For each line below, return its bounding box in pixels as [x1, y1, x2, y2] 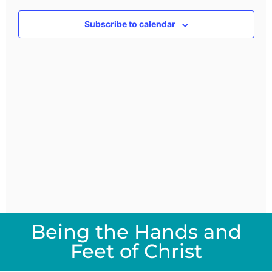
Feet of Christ [70, 239, 202, 263]
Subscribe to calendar [84, 19, 175, 30]
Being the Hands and [30, 220, 242, 244]
